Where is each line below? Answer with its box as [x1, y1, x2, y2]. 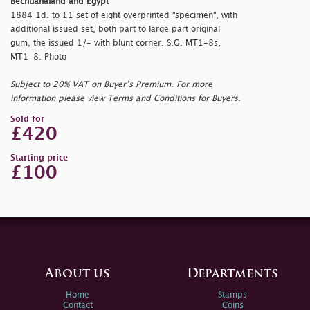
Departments [187, 267, 278, 281]
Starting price [10, 154, 68, 162]
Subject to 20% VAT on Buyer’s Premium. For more [10, 80, 212, 89]
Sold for [10, 115, 44, 123]
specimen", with [175, 11, 237, 19]
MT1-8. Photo [10, 53, 66, 61]
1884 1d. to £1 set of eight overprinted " [10, 11, 175, 19]
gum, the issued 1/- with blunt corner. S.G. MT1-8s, [10, 39, 221, 47]
